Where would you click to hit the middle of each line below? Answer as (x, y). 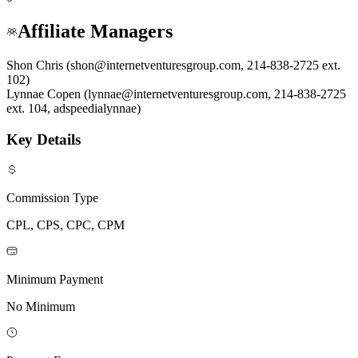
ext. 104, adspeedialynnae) (74, 109)
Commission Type (52, 197)
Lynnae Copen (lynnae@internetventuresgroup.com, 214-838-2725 (176, 94)
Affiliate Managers (95, 32)
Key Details (44, 139)
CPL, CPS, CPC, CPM (66, 225)
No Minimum (41, 306)
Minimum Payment (55, 279)
